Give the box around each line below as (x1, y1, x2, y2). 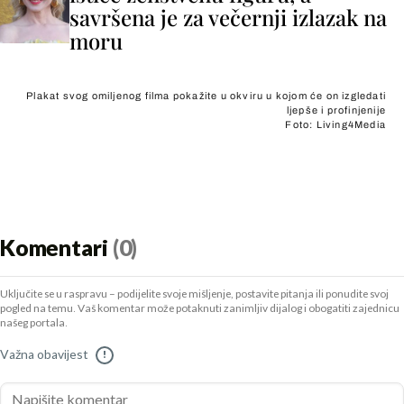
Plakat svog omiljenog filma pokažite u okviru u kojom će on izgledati (26, 90, 386, 101)
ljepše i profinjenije (286, 105, 386, 115)
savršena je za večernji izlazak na (69, 3, 387, 32)
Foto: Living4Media (285, 119, 386, 130)
